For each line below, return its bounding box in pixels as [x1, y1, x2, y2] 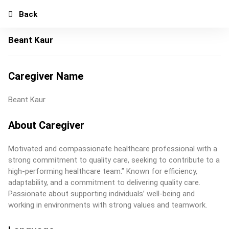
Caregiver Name [8, 70, 83, 82]
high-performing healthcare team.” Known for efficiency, [8, 167, 197, 176]
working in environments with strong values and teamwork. [8, 200, 207, 210]
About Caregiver [8, 119, 84, 131]
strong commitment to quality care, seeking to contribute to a [8, 155, 220, 165]
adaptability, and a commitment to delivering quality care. [8, 178, 200, 187]
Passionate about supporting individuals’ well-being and [8, 189, 195, 198]
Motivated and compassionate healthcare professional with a [8, 144, 217, 153]
